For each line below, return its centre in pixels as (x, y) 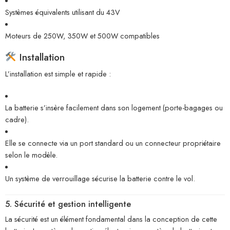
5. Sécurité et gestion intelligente (68, 204)
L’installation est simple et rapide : (58, 74)
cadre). (17, 120)
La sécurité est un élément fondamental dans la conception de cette (111, 219)
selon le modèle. (31, 155)
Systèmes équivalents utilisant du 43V (63, 12)
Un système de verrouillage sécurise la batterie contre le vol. (100, 179)
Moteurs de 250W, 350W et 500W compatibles (82, 35)
